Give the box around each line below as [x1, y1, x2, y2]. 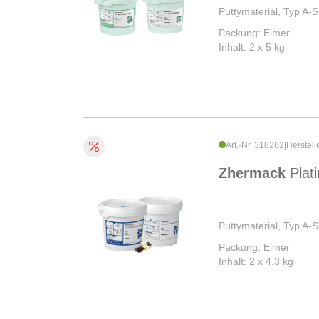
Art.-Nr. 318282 [226, 140, 284, 151]
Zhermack [219, 165, 290, 182]
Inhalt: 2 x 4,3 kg [219, 256, 293, 268]
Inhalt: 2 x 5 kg [219, 41, 285, 53]
